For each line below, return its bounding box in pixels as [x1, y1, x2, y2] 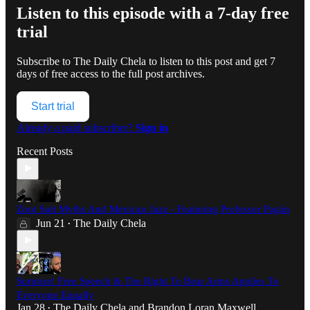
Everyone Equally [17, 289, 94, 300]
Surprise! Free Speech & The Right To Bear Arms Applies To [17, 275, 279, 286]
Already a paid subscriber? [17, 121, 136, 134]
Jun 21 [36, 217, 65, 229]
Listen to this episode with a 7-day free [17, 3, 289, 22]
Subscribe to [17, 55, 73, 67]
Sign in [136, 121, 168, 134]
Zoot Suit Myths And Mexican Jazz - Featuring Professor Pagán [17, 203, 290, 215]
